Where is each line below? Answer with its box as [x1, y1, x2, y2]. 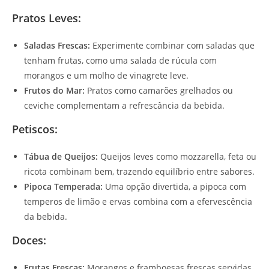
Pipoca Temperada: [24, 181, 103, 193]
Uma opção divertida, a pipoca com [103, 181, 246, 193]
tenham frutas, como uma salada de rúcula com [24, 55, 217, 67]
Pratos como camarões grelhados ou [85, 85, 233, 97]
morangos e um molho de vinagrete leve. [24, 70, 189, 82]
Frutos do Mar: [24, 85, 85, 97]
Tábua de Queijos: [24, 151, 98, 163]
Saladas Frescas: [24, 40, 90, 52]
